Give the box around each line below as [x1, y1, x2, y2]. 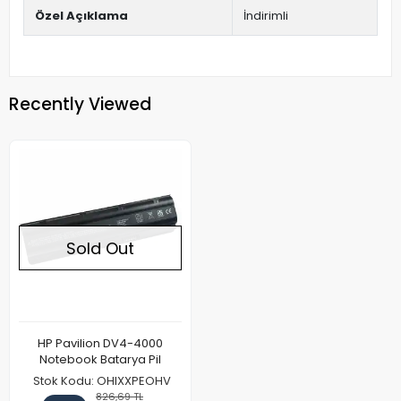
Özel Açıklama [35, 7, 128, 24]
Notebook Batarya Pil [39, 351, 161, 368]
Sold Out [66, 236, 134, 260]
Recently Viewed [9, 91, 151, 116]
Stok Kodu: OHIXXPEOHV [33, 372, 171, 389]
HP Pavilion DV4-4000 [38, 335, 163, 352]
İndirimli [243, 7, 288, 24]
